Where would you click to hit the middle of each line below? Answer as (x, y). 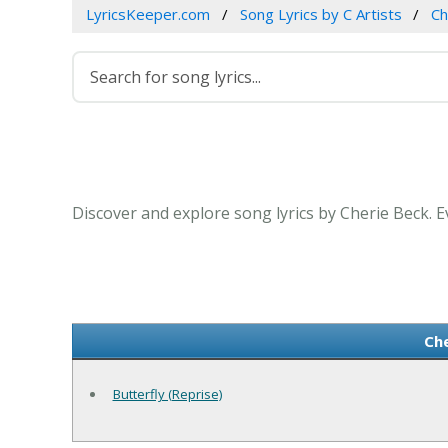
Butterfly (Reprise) (167, 394)
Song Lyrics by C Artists (320, 14)
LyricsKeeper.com (147, 14)
